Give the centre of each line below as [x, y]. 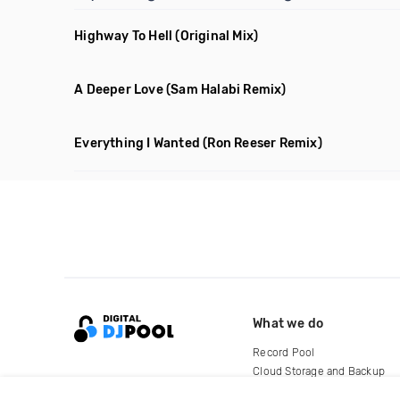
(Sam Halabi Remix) [226, 90]
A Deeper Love [119, 90]
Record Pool [284, 352]
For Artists [279, 390]
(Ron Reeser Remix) [262, 143]
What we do [288, 323]
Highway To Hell [124, 36]
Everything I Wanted [137, 143]
